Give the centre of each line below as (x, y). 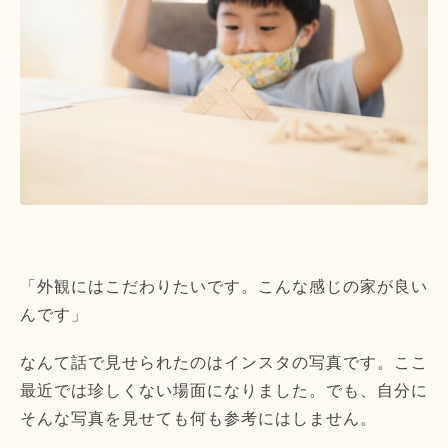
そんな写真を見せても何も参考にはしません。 (198, 419)
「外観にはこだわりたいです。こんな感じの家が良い (224, 287)
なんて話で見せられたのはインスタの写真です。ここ (224, 363)
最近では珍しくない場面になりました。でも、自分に (224, 391)
